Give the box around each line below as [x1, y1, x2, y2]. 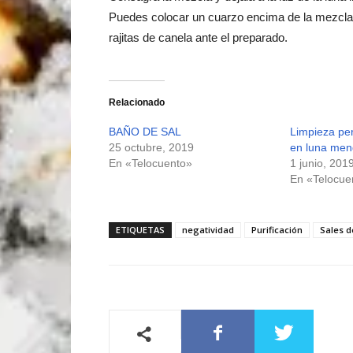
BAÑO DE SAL [109, 124, 181, 138]
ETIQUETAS [116, 223, 165, 236]
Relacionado [109, 96, 165, 108]
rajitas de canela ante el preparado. [109, 30, 288, 44]
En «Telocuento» [109, 156, 192, 169]
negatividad [182, 223, 234, 236]
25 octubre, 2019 [109, 140, 194, 154]
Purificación [251, 223, 303, 236]
